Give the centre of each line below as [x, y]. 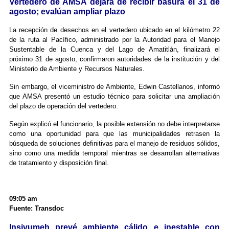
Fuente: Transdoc [36, 209]
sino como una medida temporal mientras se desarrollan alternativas [114, 153]
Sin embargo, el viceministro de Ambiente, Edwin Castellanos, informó [114, 87]
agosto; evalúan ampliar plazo [67, 12]
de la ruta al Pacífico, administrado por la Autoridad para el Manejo [114, 40]
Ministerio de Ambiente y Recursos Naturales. [77, 69]
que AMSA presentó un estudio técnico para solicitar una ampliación [114, 97]
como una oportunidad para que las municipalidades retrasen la [114, 134]
